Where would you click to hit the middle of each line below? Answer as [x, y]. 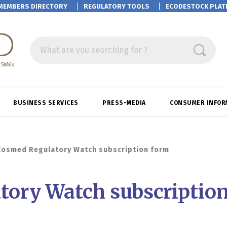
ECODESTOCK [188, 6]
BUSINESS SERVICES [47, 103]
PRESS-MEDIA [125, 103]
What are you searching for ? [94, 50]
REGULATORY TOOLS [117, 6]
